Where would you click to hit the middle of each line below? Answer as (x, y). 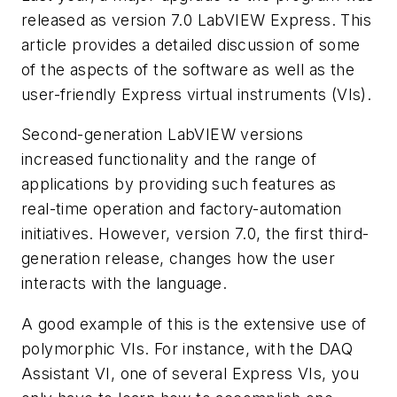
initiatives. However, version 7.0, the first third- (195, 234)
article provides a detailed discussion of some (191, 44)
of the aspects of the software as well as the (188, 69)
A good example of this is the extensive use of (194, 323)
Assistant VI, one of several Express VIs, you (190, 373)
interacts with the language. (125, 284)
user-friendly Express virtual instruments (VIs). (197, 94)
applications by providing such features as (179, 184)
